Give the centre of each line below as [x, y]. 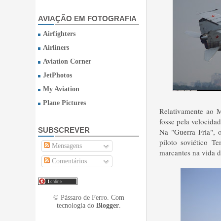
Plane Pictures [64, 103]
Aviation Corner [67, 61]
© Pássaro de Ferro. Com [89, 198]
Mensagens [66, 146]
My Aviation [61, 89]
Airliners [56, 48]
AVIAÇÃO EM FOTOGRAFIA [87, 18]
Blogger [107, 205]
